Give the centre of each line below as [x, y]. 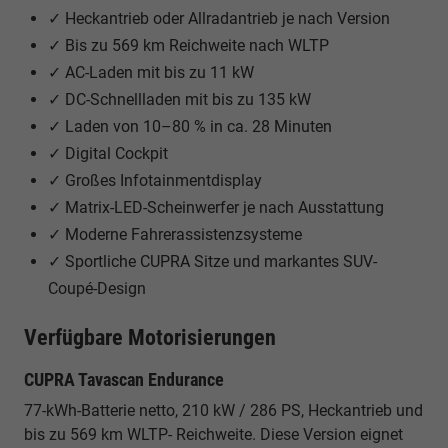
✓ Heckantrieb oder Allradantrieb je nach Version [219, 18]
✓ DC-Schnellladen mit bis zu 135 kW [179, 99]
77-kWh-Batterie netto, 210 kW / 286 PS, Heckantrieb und [223, 410]
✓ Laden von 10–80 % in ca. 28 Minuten [190, 126]
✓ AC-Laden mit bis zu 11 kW [151, 72]
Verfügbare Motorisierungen [150, 337]
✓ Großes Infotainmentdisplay [155, 180]
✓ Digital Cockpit [108, 153]
